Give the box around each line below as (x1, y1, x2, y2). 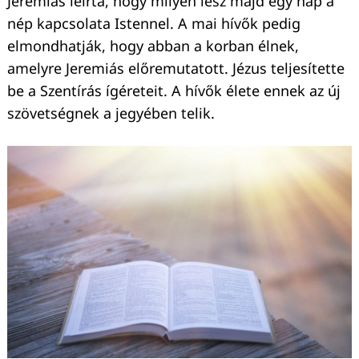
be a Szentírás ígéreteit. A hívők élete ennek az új (7, 81, 341, 101)
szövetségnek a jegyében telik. (7, 103, 215, 123)
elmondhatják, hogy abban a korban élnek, (7, 36, 299, 56)
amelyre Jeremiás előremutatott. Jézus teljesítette (7, 58, 345, 79)
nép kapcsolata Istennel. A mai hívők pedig (7, 14, 301, 34)
